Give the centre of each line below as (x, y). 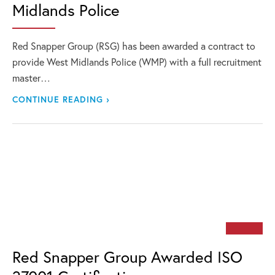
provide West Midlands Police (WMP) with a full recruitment (137, 62)
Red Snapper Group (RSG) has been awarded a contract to (134, 46)
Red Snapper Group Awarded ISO (127, 257)
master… (31, 78)
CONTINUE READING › (61, 99)
